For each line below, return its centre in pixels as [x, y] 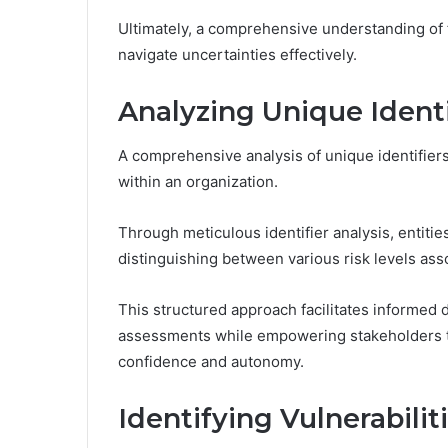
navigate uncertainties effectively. [237, 54]
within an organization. [198, 182]
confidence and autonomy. [211, 362]
